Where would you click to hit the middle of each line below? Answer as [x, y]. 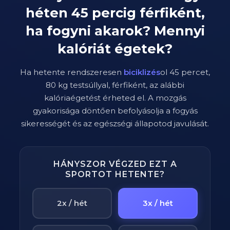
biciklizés [142, 72]
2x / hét [72, 203]
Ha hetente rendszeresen [72, 72]
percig [114, 13]
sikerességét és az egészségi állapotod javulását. [115, 123]
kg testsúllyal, [84, 85]
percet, [195, 72]
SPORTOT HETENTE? [115, 174]
